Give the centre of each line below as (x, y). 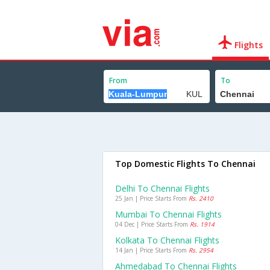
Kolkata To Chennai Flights (167, 240)
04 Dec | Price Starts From (152, 224)
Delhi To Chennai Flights (162, 188)
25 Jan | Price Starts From (152, 198)
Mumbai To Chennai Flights (168, 214)
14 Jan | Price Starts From (152, 250)
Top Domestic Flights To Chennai (185, 164)
